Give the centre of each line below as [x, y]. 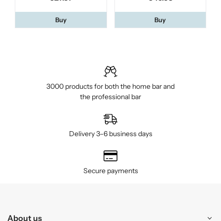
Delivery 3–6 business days [110, 134]
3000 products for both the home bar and [110, 87]
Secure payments [110, 171]
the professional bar [110, 97]
